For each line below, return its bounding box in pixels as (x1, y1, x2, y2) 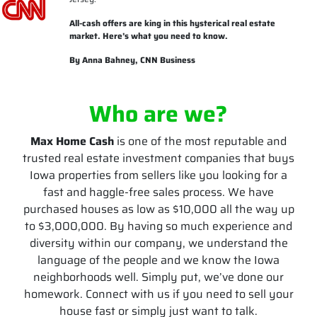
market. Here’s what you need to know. (69, 29, 228, 42)
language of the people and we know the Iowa (38, 251, 279, 269)
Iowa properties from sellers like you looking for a (30, 166, 287, 184)
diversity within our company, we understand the (29, 234, 288, 252)
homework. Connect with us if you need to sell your (23, 285, 294, 303)
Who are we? (89, 96, 228, 132)
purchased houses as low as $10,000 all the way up (23, 200, 294, 218)
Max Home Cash (30, 132, 114, 150)
